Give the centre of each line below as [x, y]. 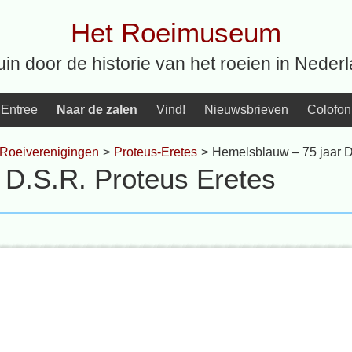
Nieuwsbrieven [246, 110]
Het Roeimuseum [176, 33]
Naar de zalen [97, 110]
